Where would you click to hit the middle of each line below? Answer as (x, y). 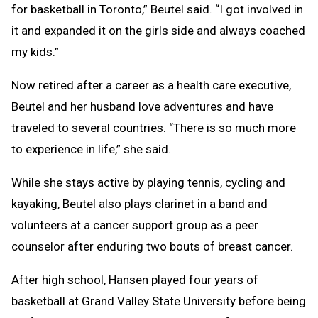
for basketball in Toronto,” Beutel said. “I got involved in (157, 9)
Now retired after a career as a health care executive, (151, 85)
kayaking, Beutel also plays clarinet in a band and (139, 203)
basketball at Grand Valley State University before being (159, 301)
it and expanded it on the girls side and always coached (158, 30)
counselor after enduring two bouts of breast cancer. (152, 246)
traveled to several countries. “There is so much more (154, 127)
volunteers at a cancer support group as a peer (135, 225)
